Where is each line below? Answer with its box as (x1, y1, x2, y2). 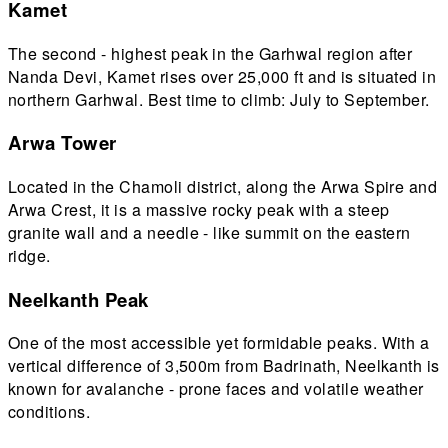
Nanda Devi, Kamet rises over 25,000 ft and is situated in (8, 64, 437, 88)
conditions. (8, 400, 91, 424)
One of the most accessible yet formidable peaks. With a (8, 331, 430, 355)
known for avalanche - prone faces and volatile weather (8, 377, 424, 401)
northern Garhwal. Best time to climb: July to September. (8, 87, 430, 111)
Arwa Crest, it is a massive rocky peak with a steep (8, 198, 390, 222)
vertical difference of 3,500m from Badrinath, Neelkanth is (8, 354, 440, 378)
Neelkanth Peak (8, 285, 149, 313)
